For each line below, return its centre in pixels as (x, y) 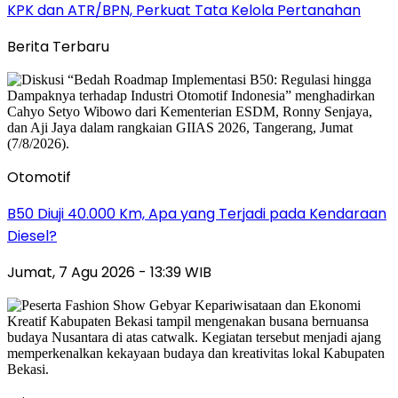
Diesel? (32, 235)
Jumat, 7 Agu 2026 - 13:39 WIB (109, 272)
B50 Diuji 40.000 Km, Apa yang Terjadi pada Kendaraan (197, 213)
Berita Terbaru (58, 46)
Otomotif (39, 177)
